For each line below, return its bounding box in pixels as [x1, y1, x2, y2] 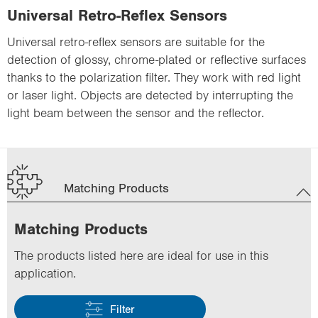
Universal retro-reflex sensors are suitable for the [7, 35, 265, 48]
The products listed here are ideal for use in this [14, 248, 268, 262]
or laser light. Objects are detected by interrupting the [7, 88, 293, 102]
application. [14, 266, 76, 280]
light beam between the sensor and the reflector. [7, 106, 264, 119]
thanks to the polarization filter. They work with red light [7, 70, 301, 84]
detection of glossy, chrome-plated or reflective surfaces [7, 53, 306, 66]
